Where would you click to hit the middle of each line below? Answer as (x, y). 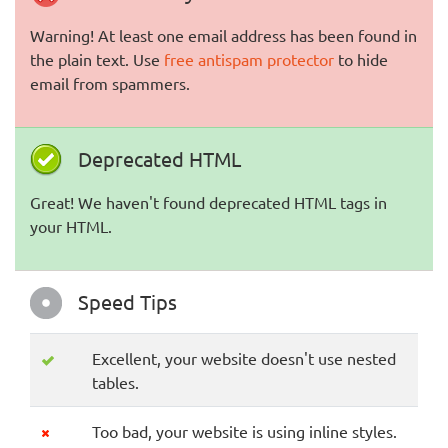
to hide (361, 59)
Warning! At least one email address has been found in (223, 35)
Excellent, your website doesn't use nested (244, 358)
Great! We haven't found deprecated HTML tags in (208, 202)
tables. (115, 382)
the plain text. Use (97, 59)
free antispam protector (249, 59)
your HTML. (71, 226)
